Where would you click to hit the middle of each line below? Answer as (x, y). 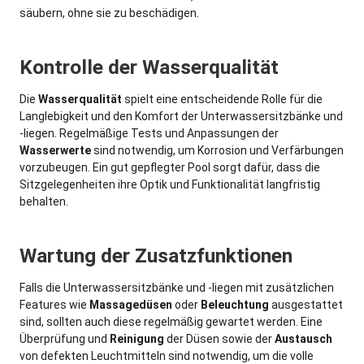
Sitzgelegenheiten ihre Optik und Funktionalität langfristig (170, 184)
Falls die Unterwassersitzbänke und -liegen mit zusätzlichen (177, 288)
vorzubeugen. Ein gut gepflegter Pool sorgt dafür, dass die (170, 167)
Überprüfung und (65, 339)
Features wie (54, 305)
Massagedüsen (131, 305)
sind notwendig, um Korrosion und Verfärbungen (217, 150)
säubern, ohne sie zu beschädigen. (109, 13)
